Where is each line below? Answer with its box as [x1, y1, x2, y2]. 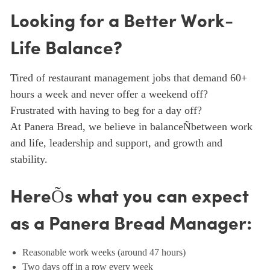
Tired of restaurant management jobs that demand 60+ [10, 72, 247, 84]
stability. [10, 153, 48, 166]
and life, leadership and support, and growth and [10, 137, 222, 149]
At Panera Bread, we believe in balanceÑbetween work [10, 121, 253, 133]
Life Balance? [10, 40, 122, 59]
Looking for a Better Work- [10, 13, 233, 32]
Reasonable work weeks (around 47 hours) [22, 247, 186, 258]
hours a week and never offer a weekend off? [10, 88, 208, 101]
